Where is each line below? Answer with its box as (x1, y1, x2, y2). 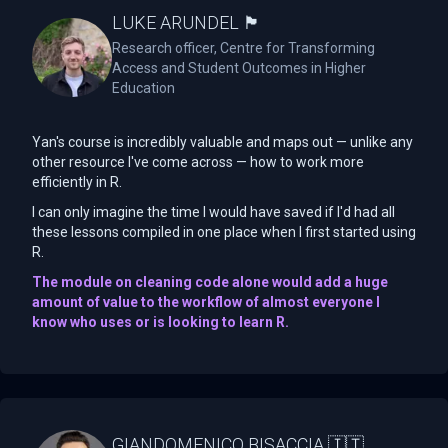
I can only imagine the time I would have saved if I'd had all (32, 203, 395, 220)
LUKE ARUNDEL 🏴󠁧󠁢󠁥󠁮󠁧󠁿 (112, 11, 261, 33)
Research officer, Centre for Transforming (112, 39, 375, 56)
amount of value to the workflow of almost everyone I (32, 293, 380, 310)
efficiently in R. (32, 173, 122, 190)
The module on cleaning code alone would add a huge (32, 273, 388, 290)
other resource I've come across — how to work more (32, 153, 364, 170)
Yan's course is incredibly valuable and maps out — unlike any (32, 133, 413, 150)
